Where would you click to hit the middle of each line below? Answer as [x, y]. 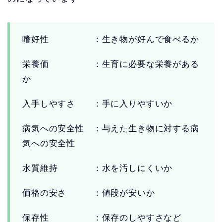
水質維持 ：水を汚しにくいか [98, 168]
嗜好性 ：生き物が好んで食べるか [111, 40]
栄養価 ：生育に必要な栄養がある [111, 64]
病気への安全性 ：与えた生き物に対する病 [111, 129]
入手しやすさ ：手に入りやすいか [98, 104]
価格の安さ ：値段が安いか [89, 193]
